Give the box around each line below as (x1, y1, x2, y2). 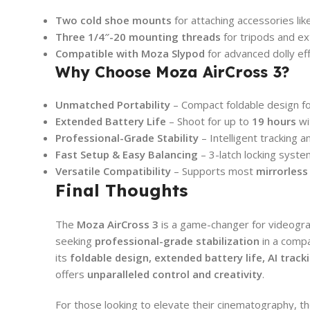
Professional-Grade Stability (55, 130, 199, 145)
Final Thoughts (55, 179, 188, 201)
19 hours (252, 113, 296, 128)
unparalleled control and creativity (87, 266, 262, 281)
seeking (55, 233, 95, 248)
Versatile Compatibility (55, 163, 171, 178)
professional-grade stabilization (95, 233, 259, 248)
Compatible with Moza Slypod (55, 46, 205, 60)
